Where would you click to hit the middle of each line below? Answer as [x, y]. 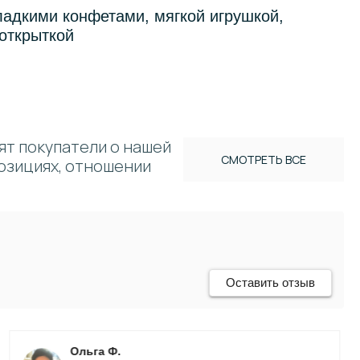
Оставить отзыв [270, 282]
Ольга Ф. [96, 351]
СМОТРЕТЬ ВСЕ [264, 160]
